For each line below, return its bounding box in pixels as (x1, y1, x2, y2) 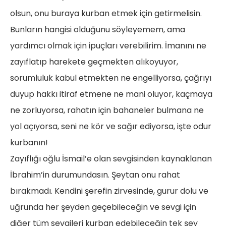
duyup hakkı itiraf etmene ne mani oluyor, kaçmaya (10, 88, 212, 100)
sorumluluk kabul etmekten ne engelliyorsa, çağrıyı (10, 72, 211, 84)
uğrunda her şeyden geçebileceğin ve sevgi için (10, 201, 196, 213)
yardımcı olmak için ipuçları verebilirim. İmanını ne (10, 40, 206, 52)
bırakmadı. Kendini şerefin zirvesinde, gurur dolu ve (10, 185, 208, 197)
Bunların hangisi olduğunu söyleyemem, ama (10, 24, 185, 36)
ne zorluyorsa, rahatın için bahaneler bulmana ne (10, 104, 204, 117)
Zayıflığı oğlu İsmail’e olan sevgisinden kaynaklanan (10, 153, 212, 165)
